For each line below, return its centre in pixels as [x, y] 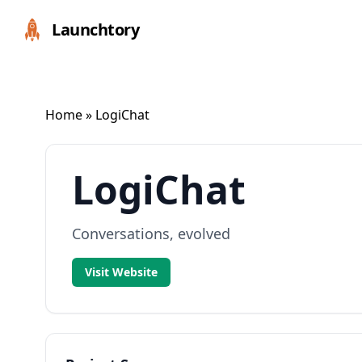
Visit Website [121, 272]
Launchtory [95, 29]
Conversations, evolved [151, 234]
